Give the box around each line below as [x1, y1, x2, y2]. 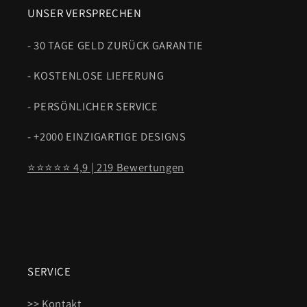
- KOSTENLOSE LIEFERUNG [27, 68, 164, 84]
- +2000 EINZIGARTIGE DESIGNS [27, 129, 186, 145]
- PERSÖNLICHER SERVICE [27, 98, 158, 114]
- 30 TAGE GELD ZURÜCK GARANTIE [27, 37, 204, 53]
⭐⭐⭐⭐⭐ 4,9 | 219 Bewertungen [27, 159, 184, 175]
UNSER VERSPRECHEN [27, 5, 142, 21]
